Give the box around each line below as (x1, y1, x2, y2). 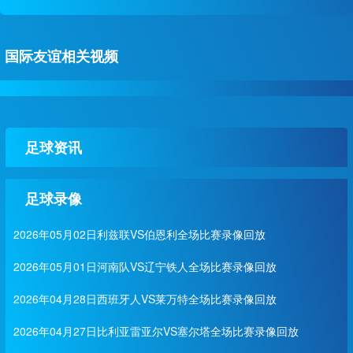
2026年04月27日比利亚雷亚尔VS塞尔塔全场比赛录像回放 (13, 323, 299, 339)
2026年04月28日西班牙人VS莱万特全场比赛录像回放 (13, 291, 277, 307)
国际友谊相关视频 (5, 46, 118, 66)
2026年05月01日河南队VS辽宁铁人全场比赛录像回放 (13, 258, 277, 274)
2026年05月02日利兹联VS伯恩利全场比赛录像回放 (13, 226, 266, 242)
